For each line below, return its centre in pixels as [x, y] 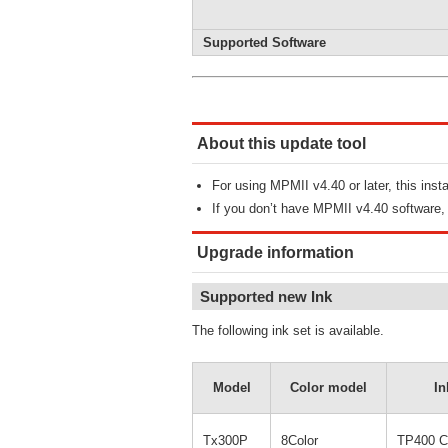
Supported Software [264, 42]
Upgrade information [275, 252]
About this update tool [281, 143]
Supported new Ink [266, 296]
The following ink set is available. [288, 330]
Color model [328, 387]
